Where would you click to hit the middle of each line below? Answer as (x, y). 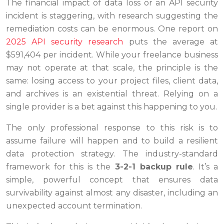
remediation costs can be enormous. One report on (112, 28)
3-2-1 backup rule (154, 166)
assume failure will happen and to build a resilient (112, 140)
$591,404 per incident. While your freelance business (112, 54)
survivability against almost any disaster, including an (112, 192)
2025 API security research (65, 41)
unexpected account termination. (74, 205)
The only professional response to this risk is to (112, 127)
